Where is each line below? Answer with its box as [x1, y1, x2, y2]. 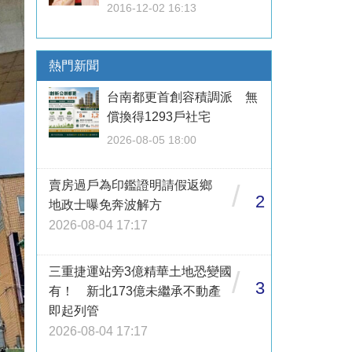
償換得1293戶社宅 [107, 110, 211, 123]
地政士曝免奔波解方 [49, 198, 162, 211]
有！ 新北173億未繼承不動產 [49, 284, 221, 298]
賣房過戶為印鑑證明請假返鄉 [49, 178, 225, 192]
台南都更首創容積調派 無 [107, 90, 258, 104]
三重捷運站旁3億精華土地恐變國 [49, 265, 232, 278]
